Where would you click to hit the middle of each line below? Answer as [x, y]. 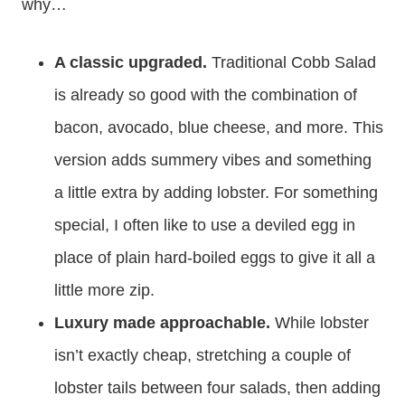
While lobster [322, 323]
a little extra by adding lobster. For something [216, 193]
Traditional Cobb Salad [294, 62]
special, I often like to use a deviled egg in [205, 225]
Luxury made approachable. [165, 323]
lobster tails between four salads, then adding [217, 388]
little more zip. [104, 290]
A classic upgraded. [133, 62]
